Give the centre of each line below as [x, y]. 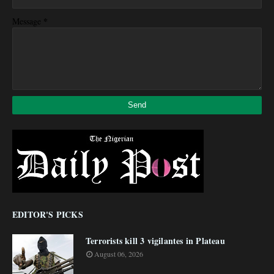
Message [28, 21]
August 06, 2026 [119, 254]
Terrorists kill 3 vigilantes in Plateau [155, 241]
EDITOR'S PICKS [48, 214]
